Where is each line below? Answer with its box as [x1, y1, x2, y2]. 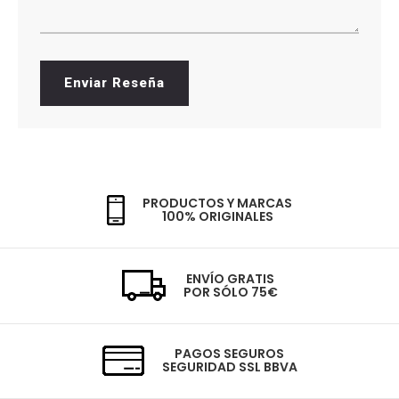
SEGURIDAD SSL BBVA [161, 358, 297, 377]
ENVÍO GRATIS [186, 269, 274, 288]
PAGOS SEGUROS [175, 345, 284, 363]
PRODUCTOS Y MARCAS [142, 194, 292, 213]
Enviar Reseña [64, 75, 165, 92]
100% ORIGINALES [161, 208, 273, 226]
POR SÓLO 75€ [183, 282, 278, 301]
